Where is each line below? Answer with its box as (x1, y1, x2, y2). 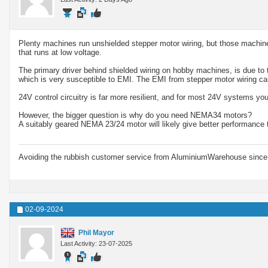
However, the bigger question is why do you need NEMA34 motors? (19, 110, 252, 120)
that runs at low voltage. (19, 47, 102, 57)
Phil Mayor (78, 228, 114, 237)
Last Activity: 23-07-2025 (60, 239, 132, 247)
